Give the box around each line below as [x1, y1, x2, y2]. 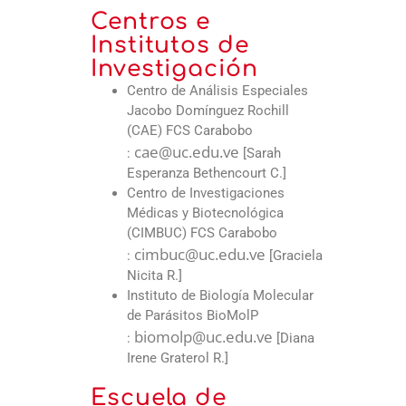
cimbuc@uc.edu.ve [134, 244, 266, 266]
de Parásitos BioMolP [127, 307, 258, 324]
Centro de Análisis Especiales [127, 82, 308, 100]
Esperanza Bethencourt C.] [127, 165, 286, 182]
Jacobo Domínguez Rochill [127, 102, 289, 120]
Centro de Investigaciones [127, 185, 285, 202]
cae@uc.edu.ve [134, 141, 239, 163]
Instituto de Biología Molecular [127, 287, 314, 304]
